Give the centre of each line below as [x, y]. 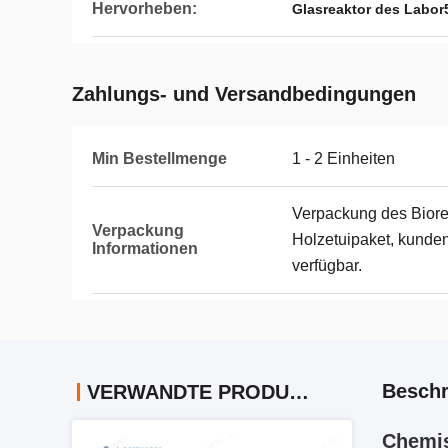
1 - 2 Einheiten [343, 158]
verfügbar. [327, 265]
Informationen [145, 248]
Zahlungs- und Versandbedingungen [244, 94]
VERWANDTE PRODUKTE [299, 392]
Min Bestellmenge [159, 158]
